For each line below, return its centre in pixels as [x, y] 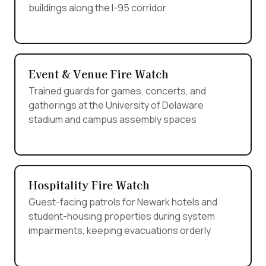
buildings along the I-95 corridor [97, 8]
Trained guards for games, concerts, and [117, 91]
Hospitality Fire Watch [89, 185]
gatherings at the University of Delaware [116, 105]
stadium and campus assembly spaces [112, 119]
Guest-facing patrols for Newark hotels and [123, 202]
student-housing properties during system [121, 216]
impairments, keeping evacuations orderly [119, 231]
